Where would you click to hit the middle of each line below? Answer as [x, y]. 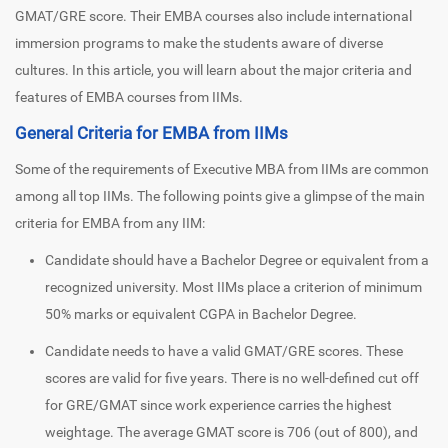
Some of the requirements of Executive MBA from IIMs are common [222, 169]
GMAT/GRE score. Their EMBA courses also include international [213, 16]
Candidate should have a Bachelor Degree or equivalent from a [237, 260]
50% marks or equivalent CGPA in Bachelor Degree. [201, 314]
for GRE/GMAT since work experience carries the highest [218, 405]
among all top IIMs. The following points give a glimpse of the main [220, 196]
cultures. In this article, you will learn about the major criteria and [213, 70]
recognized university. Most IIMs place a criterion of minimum [233, 287]
